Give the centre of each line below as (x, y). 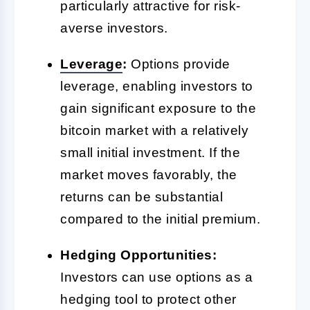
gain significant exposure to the (158, 108)
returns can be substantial (142, 197)
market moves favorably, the (149, 174)
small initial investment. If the (150, 152)
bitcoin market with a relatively (154, 130)
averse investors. (114, 28)
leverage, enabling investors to (157, 86)
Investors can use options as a (156, 277)
